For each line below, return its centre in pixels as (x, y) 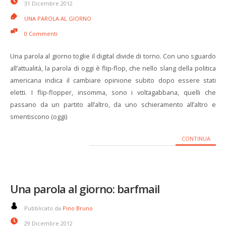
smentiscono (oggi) (39, 117)
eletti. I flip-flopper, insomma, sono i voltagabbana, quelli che (113, 92)
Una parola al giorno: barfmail (85, 189)
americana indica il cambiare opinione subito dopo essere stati (113, 80)
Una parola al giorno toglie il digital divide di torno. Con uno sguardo (113, 56)
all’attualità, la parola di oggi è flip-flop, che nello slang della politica (113, 68)
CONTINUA (196, 138)
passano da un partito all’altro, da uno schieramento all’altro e (113, 104)
